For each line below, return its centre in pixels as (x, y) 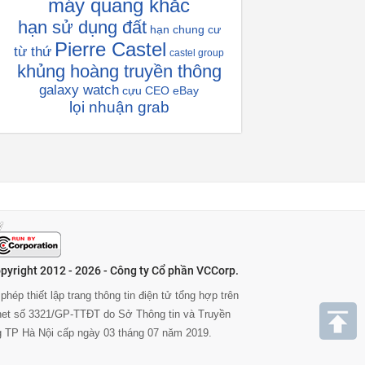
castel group (197, 53)
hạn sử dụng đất (82, 27)
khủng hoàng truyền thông (119, 71)
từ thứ (33, 52)
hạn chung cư (185, 29)
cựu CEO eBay (161, 90)
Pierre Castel (110, 49)
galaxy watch (79, 90)
